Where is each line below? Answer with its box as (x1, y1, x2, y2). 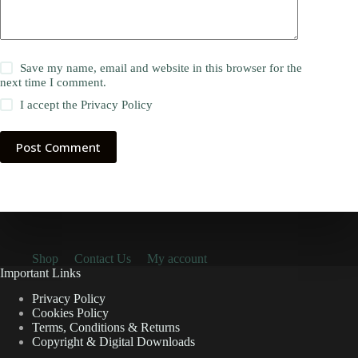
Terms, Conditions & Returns (32, 320, 180, 335)
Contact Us (74, 251, 131, 265)
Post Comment (16, 139, 101, 156)
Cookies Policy (32, 306, 109, 320)
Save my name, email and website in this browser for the (20, 62, 303, 75)
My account (147, 251, 207, 265)
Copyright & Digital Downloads (32, 335, 195, 349)
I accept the (20, 98, 82, 112)
